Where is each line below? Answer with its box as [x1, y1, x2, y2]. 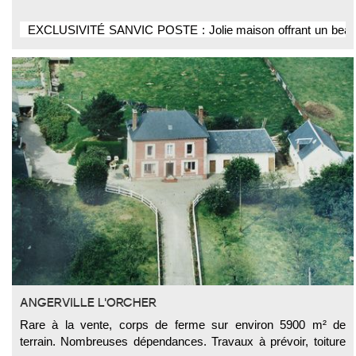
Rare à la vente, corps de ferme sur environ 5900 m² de [20, 318, 346, 332]
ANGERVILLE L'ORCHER [20, 296, 157, 311]
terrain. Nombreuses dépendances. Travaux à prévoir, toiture [20, 335, 346, 349]
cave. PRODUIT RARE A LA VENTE [28, 38, 219, 52]
